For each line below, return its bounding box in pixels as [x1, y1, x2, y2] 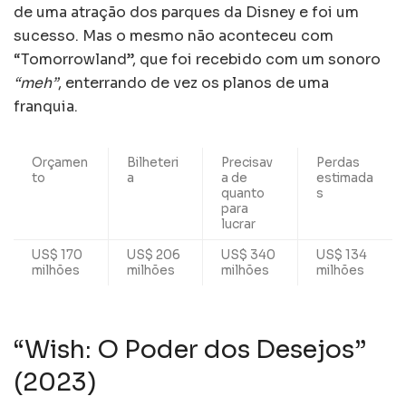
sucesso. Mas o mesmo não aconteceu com [14, 26, 333, 46]
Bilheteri [127, 155, 179, 171]
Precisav [221, 155, 273, 171]
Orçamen [32, 155, 88, 171]
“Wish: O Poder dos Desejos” [14, 334, 366, 366]
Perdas [316, 155, 360, 171]
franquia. [14, 97, 78, 117]
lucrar [221, 217, 256, 233]
